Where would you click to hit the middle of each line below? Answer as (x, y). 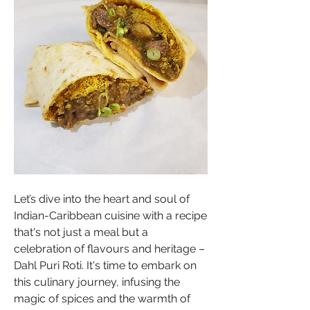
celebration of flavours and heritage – (109, 249)
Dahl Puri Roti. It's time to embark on (105, 265)
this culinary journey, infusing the (97, 282)
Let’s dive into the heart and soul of (102, 199)
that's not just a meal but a (81, 232)
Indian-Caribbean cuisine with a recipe (110, 216)
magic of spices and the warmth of (102, 299)
